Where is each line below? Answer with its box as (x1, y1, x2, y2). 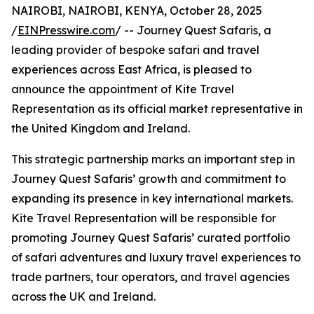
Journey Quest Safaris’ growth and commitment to (11, 172, 286, 186)
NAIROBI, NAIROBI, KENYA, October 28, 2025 (11, 4, 262, 18)
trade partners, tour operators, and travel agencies (11, 270, 289, 285)
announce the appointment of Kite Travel (11, 82, 234, 97)
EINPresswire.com (18, 23, 115, 38)
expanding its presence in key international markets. (11, 191, 293, 206)
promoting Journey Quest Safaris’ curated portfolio (11, 231, 290, 245)
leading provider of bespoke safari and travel (11, 43, 259, 57)
